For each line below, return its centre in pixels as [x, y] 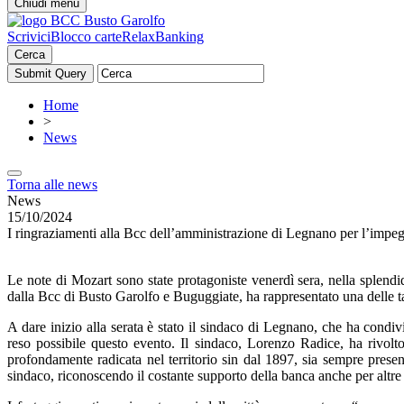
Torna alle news [52, 184]
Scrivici [29, 37]
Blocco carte [86, 37]
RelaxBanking [163, 37]
